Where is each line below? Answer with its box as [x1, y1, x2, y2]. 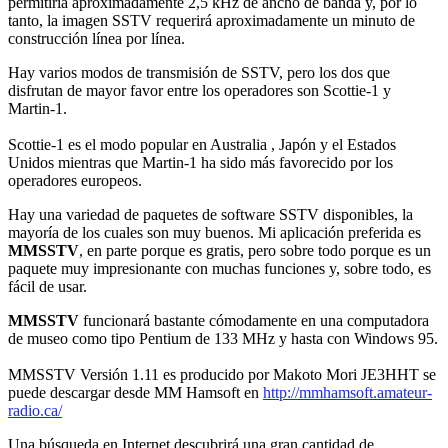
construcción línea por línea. [8, 30, 185, 48]
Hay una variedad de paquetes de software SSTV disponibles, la [8, 206, 413, 224]
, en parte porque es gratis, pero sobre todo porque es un [79, 242, 431, 260]
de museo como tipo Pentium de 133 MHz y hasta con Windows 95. [8, 330, 438, 348]
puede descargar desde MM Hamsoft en [8, 384, 263, 402]
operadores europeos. [8, 172, 142, 190]
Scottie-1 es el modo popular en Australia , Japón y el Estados [8, 136, 396, 154]
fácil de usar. [8, 278, 87, 296]
